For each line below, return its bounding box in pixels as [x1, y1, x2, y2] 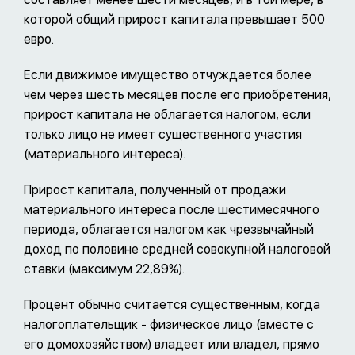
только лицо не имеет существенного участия [24, 127, 302, 143]
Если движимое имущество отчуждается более [24, 67, 311, 83]
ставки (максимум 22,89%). [24, 261, 185, 277]
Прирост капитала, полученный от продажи [24, 182, 286, 198]
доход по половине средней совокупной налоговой [24, 242, 330, 258]
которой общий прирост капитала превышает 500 [24, 12, 325, 28]
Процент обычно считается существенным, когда [24, 297, 320, 313]
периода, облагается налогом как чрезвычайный [24, 222, 314, 238]
